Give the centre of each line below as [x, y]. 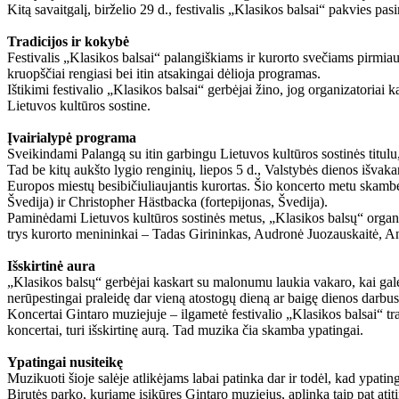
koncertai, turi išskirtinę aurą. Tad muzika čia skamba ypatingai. [185, 330]
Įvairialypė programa [72, 137]
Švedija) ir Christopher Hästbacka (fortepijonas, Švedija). [167, 201]
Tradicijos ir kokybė [68, 41]
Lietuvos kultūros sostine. [79, 105]
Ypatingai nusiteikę [65, 362]
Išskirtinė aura [51, 265]
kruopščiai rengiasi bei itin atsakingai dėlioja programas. [164, 73]
